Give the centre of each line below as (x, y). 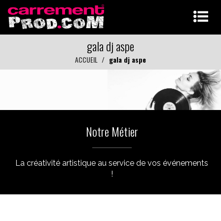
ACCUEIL (86, 59)
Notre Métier (112, 131)
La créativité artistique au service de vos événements (112, 163)
